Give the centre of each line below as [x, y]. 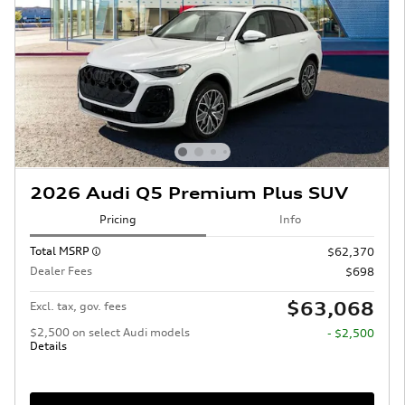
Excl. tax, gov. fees [78, 306]
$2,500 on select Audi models [110, 332]
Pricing [118, 220]
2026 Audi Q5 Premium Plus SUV [189, 193]
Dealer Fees [61, 270]
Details [48, 345]
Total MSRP [61, 250]
